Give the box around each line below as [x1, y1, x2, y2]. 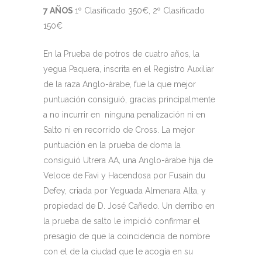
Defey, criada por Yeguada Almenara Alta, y [43, 186, 206, 196]
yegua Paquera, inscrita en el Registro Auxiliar [43, 64, 214, 74]
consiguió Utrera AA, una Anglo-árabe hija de [43, 156, 213, 166]
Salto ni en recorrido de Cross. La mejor [43, 125, 195, 135]
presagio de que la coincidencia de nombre [43, 232, 210, 242]
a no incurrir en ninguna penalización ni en [43, 110, 205, 120]
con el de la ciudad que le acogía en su [43, 247, 193, 257]
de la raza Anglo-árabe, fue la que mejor [43, 80, 196, 89]
